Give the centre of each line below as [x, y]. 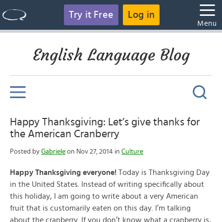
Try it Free [91, 15]
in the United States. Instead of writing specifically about [107, 184]
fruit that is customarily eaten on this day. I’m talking [100, 208]
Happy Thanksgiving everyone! [63, 172]
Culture [132, 152]
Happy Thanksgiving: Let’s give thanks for [105, 122]
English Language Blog [111, 55]
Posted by [26, 152]
